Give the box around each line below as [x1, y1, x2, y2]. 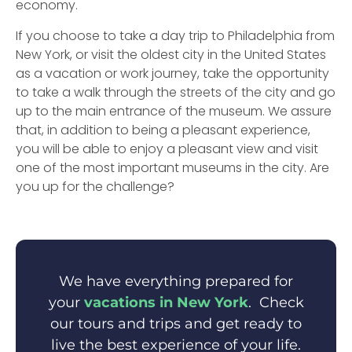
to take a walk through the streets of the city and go [16, 83, 335, 102]
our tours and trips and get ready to [50, 315, 302, 333]
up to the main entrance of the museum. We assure [16, 102, 332, 121]
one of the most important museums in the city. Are [16, 159, 329, 178]
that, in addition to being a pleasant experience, [16, 121, 310, 140]
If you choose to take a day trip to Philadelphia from [16, 27, 335, 46]
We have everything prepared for [59, 273, 293, 291]
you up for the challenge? [16, 178, 174, 196]
